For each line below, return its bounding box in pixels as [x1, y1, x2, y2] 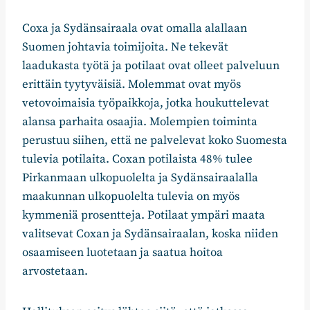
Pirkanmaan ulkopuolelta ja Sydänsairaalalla [22, 170, 258, 186]
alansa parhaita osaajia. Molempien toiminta [22, 114, 257, 130]
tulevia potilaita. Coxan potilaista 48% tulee [22, 152, 253, 167]
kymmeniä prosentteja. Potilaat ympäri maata [22, 208, 265, 224]
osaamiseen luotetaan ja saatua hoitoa [22, 245, 223, 261]
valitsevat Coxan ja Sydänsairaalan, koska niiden [22, 226, 278, 242]
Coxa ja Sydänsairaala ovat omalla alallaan [22, 21, 247, 37]
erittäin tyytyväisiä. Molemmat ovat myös [22, 77, 241, 93]
